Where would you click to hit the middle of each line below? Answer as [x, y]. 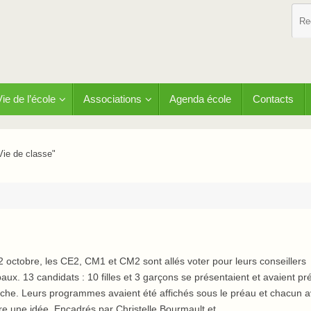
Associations [112, 99]
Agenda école [200, 99]
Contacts [273, 99]
